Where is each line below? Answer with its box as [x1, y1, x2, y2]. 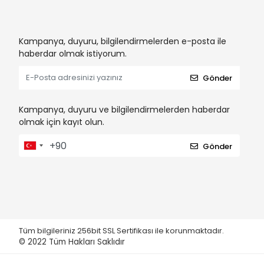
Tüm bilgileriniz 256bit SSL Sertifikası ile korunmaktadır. [19, 225, 226, 237]
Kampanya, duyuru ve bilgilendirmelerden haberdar [19, 104, 230, 116]
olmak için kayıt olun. [19, 116, 104, 128]
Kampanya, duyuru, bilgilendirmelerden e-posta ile [19, 35, 226, 48]
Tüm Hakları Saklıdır [49, 236, 125, 248]
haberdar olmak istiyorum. [19, 48, 127, 60]
